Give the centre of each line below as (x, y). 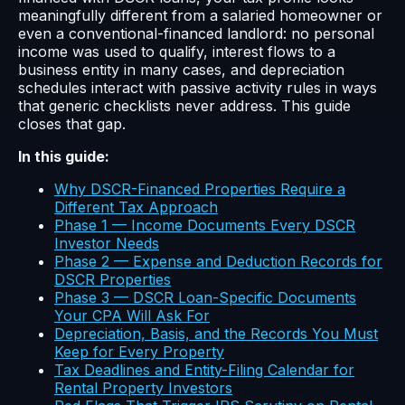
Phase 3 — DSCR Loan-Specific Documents (205, 298)
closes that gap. (72, 124)
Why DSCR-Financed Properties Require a (200, 189)
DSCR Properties (113, 280)
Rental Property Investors (143, 388)
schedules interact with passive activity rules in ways (198, 88)
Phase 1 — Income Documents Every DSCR (205, 226)
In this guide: (64, 157)
